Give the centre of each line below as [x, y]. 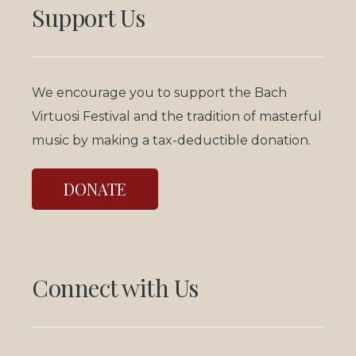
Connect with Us [115, 287]
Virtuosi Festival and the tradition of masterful [177, 117]
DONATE [95, 189]
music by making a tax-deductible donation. [171, 141]
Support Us [88, 18]
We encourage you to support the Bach [159, 93]
